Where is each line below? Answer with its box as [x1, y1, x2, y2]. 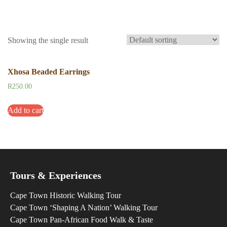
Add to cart [8, 105, 44, 115]
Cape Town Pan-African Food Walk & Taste [10, 215, 153, 224]
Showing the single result [8, 36, 88, 45]
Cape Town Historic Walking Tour [10, 191, 121, 200]
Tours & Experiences [10, 169, 101, 181]
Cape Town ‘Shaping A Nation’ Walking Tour [10, 203, 158, 212]
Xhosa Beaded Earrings [8, 67, 90, 76]
